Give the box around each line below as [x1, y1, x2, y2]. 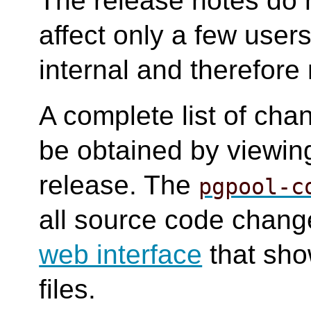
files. [39, 274, 96, 304]
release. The [39, 170, 199, 200]
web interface [39, 239, 203, 269]
